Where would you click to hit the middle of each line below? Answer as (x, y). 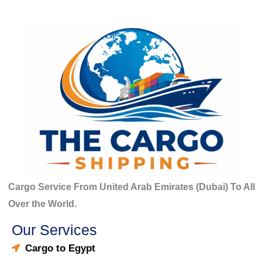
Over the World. (42, 204)
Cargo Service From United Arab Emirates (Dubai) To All (132, 187)
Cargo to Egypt (60, 248)
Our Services (54, 230)
